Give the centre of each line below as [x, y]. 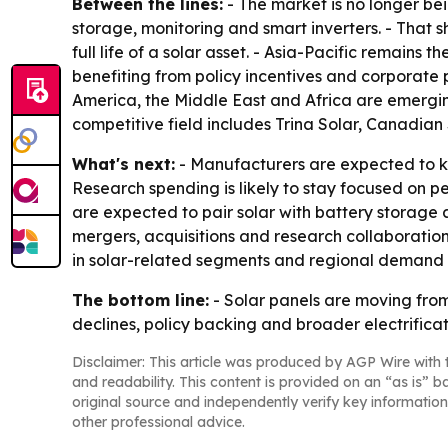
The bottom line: [140, 299]
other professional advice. [158, 421]
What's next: [123, 163]
